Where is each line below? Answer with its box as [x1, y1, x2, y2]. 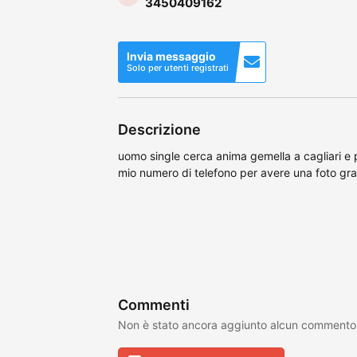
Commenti [118, 296, 190, 313]
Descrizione [118, 121, 201, 138]
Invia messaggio [127, 49, 216, 63]
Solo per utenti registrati [127, 62, 229, 73]
